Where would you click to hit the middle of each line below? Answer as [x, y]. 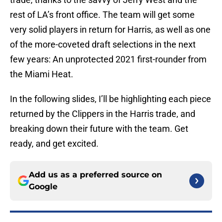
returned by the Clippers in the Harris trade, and [103, 114]
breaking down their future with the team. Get [99, 129]
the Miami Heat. [42, 74]
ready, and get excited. [54, 144]
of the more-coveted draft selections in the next [103, 45]
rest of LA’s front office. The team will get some [102, 15]
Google [43, 187]
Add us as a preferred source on [95, 175]
